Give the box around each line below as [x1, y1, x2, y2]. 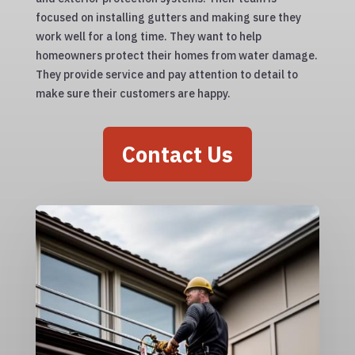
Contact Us [121, 140, 233, 169]
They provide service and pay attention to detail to [35, 67, 298, 82]
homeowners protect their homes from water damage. [35, 48, 318, 63]
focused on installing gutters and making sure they [35, 10, 301, 25]
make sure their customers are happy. [35, 86, 231, 101]
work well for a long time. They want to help [35, 29, 261, 44]
